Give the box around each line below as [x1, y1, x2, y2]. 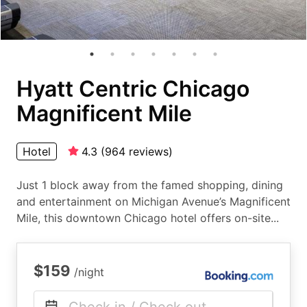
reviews [129, 145, 169, 158]
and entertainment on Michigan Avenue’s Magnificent [16, 195, 291, 208]
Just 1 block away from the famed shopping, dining [16, 178, 283, 192]
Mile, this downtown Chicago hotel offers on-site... [16, 211, 279, 225]
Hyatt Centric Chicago [16, 75, 249, 102]
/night [74, 265, 104, 279]
